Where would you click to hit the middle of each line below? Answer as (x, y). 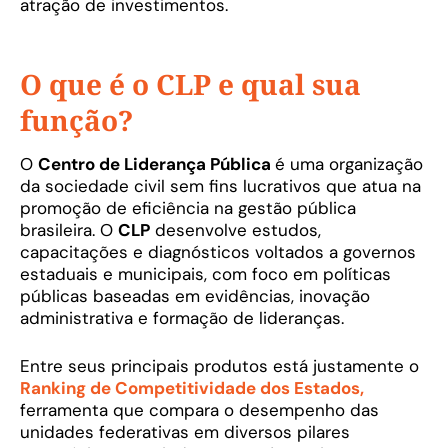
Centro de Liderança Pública (156, 164)
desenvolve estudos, (235, 230)
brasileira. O (69, 230)
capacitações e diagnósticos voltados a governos (218, 252)
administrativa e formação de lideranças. (182, 318)
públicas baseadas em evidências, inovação (195, 296)
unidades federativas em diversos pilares (185, 431)
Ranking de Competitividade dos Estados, (192, 387)
